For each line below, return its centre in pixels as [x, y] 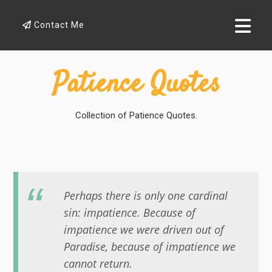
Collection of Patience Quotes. [136, 115]
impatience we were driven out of [144, 230]
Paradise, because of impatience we [150, 247]
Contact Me [58, 25]
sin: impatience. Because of [130, 213]
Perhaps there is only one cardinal [146, 196]
